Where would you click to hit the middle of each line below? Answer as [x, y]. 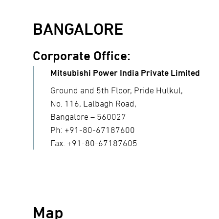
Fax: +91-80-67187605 [94, 143]
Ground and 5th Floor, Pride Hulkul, [117, 90]
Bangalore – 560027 [88, 116]
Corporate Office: [82, 55]
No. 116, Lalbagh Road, [94, 103]
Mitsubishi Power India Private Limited [125, 72]
